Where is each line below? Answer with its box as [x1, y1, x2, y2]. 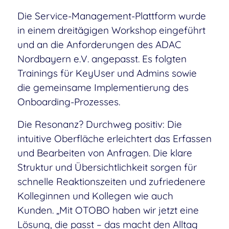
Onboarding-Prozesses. [17, 95, 120, 108]
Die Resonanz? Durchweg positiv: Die [17, 118, 182, 130]
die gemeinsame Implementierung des [17, 81, 189, 94]
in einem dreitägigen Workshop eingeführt [17, 24, 205, 36]
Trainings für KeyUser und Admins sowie [17, 66, 197, 79]
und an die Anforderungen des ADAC [17, 38, 181, 51]
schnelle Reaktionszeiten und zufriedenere [17, 175, 205, 188]
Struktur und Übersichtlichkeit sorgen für [17, 161, 197, 173]
